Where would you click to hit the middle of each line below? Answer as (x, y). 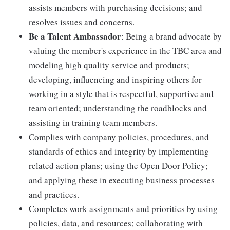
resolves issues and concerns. (82, 22)
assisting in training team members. (93, 122)
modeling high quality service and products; (109, 65)
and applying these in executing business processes (122, 180)
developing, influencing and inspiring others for (115, 79)
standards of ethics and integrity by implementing (119, 151)
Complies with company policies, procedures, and (119, 137)
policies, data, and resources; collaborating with (116, 223)
